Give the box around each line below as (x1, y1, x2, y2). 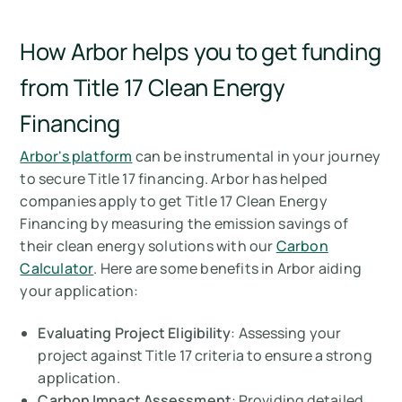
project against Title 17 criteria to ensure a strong (38, 345, 372, 366)
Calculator (20, 258, 94, 279)
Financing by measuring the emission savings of (20, 214, 349, 234)
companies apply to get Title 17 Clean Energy (20, 191, 328, 212)
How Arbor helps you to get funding (20, 36, 381, 68)
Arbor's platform (20, 146, 133, 167)
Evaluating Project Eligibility (38, 323, 232, 344)
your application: (20, 281, 139, 301)
